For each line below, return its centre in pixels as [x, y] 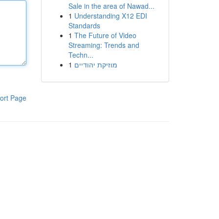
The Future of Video [105, 35]
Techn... [81, 55]
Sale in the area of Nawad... [111, 6]
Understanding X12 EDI [110, 16]
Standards [84, 25]
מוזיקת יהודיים [96, 65]
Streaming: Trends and [104, 45]
